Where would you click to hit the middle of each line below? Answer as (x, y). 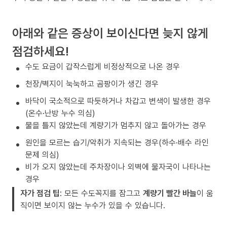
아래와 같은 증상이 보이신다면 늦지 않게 (110, 33)
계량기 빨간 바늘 (170, 193)
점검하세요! (41, 51)
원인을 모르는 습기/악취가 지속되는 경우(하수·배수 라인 (117, 142)
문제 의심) (42, 155)
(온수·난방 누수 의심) (60, 113)
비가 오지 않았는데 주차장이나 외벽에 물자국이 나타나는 (118, 167)
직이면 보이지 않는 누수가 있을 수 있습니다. (93, 205)
